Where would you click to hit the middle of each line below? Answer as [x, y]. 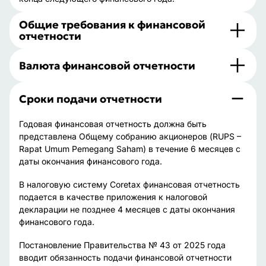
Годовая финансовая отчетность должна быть [113, 124]
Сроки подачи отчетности [91, 99]
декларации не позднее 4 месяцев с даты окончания [127, 209]
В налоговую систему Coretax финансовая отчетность [129, 184]
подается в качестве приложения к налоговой [113, 197]
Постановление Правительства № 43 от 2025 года [122, 245]
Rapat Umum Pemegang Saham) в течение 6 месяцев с [130, 149]
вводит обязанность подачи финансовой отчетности [125, 257]
